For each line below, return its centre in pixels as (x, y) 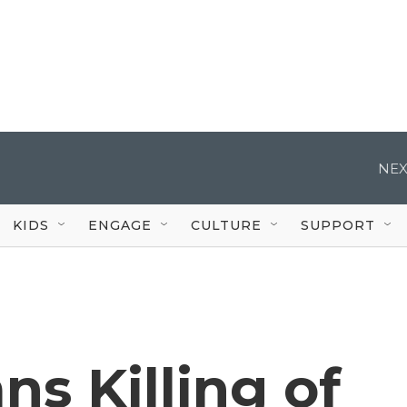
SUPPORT (338, 225)
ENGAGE (120, 225)
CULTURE (226, 225)
